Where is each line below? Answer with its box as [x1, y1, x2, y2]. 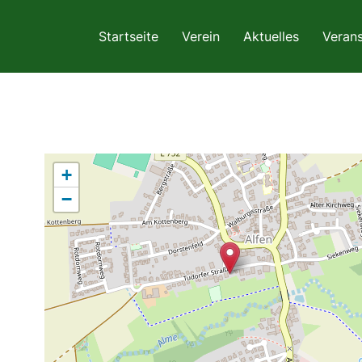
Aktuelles [243, 28, 299, 44]
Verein [182, 28, 220, 44]
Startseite [99, 28, 158, 44]
